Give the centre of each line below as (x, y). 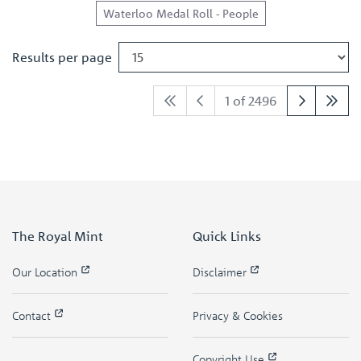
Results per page (62, 57)
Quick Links (227, 236)
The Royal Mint (58, 236)
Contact (33, 315)
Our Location (46, 272)
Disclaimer (221, 272)
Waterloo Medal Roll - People (181, 13)
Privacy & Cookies (238, 315)
